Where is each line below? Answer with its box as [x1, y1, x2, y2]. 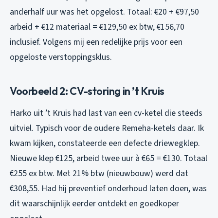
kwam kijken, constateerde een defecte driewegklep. [10, 137, 200, 150]
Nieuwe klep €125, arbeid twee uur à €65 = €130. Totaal [10, 152, 207, 165]
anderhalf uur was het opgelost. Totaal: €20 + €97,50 [10, 6, 199, 18]
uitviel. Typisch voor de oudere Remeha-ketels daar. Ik [10, 122, 204, 135]
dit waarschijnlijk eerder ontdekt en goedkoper [10, 198, 179, 210]
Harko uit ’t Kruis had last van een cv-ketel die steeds [10, 107, 202, 120]
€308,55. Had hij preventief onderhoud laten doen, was [10, 182, 207, 195]
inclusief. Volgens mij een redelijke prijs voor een [10, 36, 182, 49]
